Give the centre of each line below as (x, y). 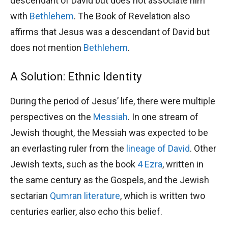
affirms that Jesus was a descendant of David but (110, 32)
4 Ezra (150, 164)
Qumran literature (85, 196)
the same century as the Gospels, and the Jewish (110, 180)
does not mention (47, 48)
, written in (183, 164)
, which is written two (163, 196)
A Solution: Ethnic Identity (76, 77)
